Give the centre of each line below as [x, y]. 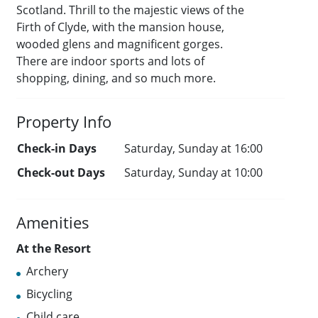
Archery [48, 272]
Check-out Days [61, 173]
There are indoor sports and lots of [111, 61]
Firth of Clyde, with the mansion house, [121, 27]
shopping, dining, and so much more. [116, 78]
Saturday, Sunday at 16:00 [194, 149]
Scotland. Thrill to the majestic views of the [131, 10]
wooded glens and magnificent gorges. [120, 44]
